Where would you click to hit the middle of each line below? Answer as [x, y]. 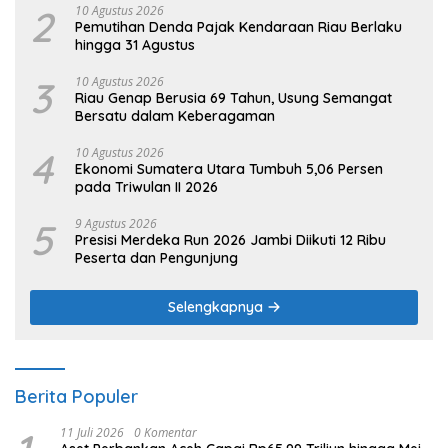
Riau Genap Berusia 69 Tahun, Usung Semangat [233, 98]
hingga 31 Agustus [135, 45]
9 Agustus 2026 [116, 224]
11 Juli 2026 [92, 433]
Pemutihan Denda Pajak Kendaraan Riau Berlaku [238, 27]
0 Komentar [165, 433]
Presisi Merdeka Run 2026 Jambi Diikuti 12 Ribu [230, 240]
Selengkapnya [217, 307]
